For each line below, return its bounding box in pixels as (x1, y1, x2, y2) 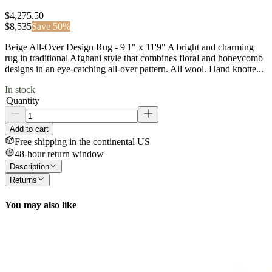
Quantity (6, 95, 39, 106)
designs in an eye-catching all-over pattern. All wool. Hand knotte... (5, 63, 263, 74)
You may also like (5, 199, 76, 210)
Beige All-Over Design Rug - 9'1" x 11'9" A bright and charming (5, 41, 254, 52)
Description (10, 162, 49, 172)
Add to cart (10, 124, 49, 134)
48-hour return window (15, 148, 104, 159)
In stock (5, 84, 35, 95)
